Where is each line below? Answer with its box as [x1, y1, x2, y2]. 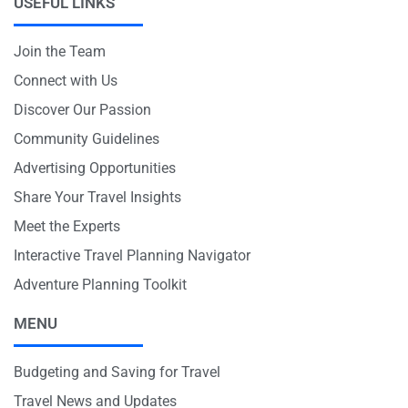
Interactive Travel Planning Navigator [14, 247, 250, 265]
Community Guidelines [14, 130, 159, 148]
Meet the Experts [14, 218, 120, 236]
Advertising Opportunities [14, 159, 176, 178]
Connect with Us [14, 72, 117, 90]
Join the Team [14, 43, 106, 61]
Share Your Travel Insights [14, 189, 181, 207]
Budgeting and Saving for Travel [14, 362, 220, 381]
